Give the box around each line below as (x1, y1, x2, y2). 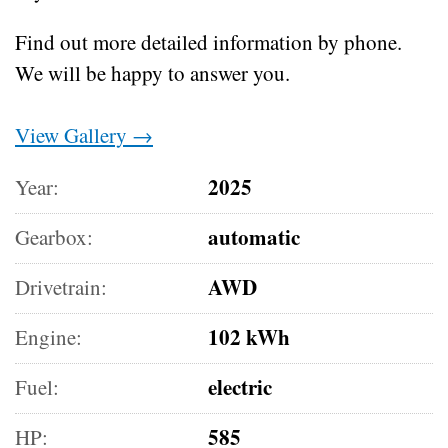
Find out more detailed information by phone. (15, 27, 402, 56)
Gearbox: (15, 222, 93, 251)
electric (208, 371, 273, 402)
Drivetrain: (15, 272, 107, 301)
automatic (208, 221, 301, 252)
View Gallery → (15, 120, 153, 149)
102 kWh (208, 321, 291, 352)
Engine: (15, 322, 82, 351)
